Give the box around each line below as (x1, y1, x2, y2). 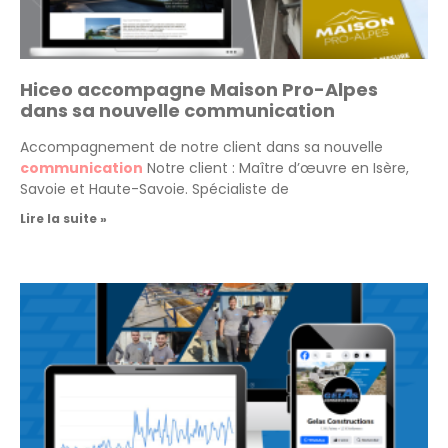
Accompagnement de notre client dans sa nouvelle (20, 136, 383, 157)
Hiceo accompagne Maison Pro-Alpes (20, 76, 378, 102)
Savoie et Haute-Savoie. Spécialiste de (20, 178, 289, 199)
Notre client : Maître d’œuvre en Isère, (143, 157, 409, 178)
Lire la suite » (20, 209, 107, 227)
